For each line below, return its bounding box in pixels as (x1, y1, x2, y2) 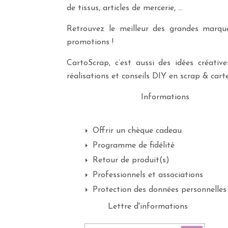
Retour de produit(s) (92, 156, 169, 164)
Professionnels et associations (92, 171, 203, 179)
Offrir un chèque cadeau (92, 127, 182, 135)
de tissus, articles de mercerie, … (67, 4, 183, 12)
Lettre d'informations (108, 203, 188, 211)
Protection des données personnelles (92, 186, 226, 194)
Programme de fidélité (92, 141, 175, 150)
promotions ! (67, 38, 114, 46)
